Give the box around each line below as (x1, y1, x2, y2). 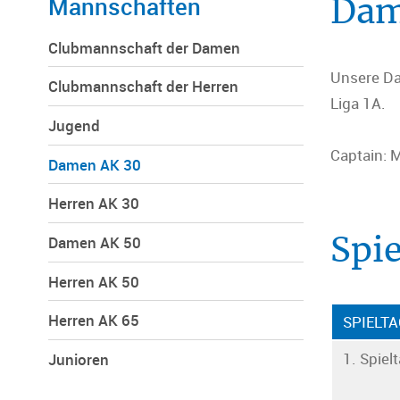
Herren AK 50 (47, 271, 139, 292)
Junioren (47, 349, 109, 371)
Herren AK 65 (47, 310, 139, 331)
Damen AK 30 (47, 154, 141, 175)
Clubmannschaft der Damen (47, 37, 240, 58)
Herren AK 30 (47, 193, 139, 214)
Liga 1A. (330, 92, 387, 113)
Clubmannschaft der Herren (47, 76, 238, 97)
